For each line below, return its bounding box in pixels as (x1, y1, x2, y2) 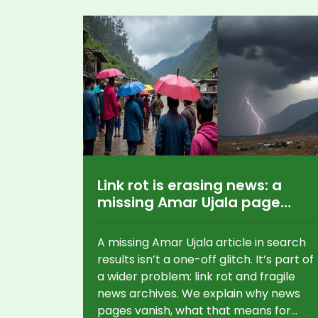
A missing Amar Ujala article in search (97, 234, 306, 251)
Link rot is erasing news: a (97, 175, 282, 195)
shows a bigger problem (97, 209, 275, 229)
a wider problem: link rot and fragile (97, 268, 295, 285)
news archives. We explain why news (97, 285, 300, 302)
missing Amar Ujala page (97, 192, 280, 212)
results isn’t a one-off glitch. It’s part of (97, 251, 314, 268)
